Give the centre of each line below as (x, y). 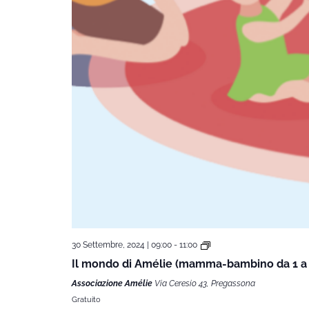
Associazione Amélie (113, 283)
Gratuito (86, 299)
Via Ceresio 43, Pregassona (205, 283)
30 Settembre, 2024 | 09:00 (121, 245)
